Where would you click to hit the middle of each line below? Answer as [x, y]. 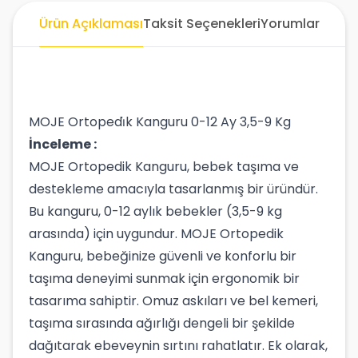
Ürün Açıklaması [91, 24]
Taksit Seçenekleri [201, 24]
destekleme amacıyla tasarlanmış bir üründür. [173, 189]
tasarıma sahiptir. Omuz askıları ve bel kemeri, [173, 301]
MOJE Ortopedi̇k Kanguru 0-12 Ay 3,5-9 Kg [161, 122]
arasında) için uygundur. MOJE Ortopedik [156, 234]
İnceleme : [63, 144]
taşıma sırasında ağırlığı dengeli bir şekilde [162, 323]
